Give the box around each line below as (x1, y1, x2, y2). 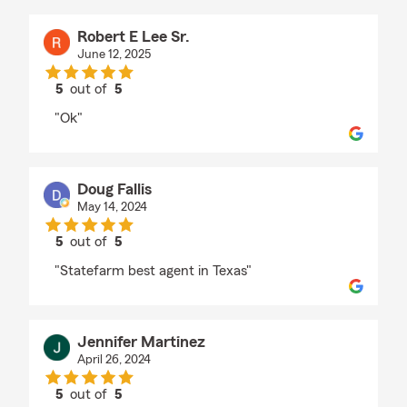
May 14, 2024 (76, 201, 147, 214)
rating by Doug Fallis (87, 251, 213, 266)
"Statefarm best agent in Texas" (55, 263, 252, 279)
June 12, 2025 (76, 48, 151, 62)
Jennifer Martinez (76, 333, 205, 351)
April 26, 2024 (76, 353, 151, 367)
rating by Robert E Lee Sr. (87, 98, 247, 114)
